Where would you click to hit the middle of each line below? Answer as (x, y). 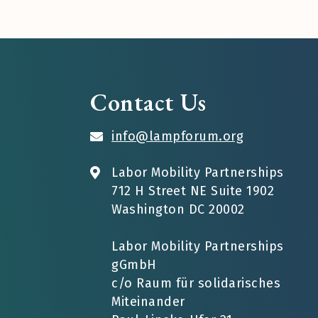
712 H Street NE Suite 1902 (193, 191)
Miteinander (148, 301)
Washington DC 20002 (178, 209)
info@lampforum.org (177, 136)
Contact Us (148, 102)
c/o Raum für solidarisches (196, 283)
